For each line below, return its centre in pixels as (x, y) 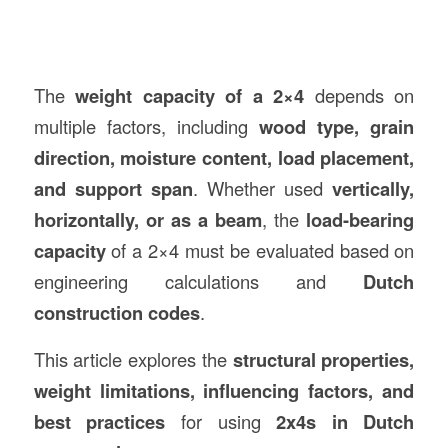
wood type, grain (337, 126)
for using (221, 420)
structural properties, (323, 359)
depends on (359, 94)
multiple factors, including (146, 125)
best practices (99, 421)
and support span (113, 188)
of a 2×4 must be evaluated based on (260, 249)
